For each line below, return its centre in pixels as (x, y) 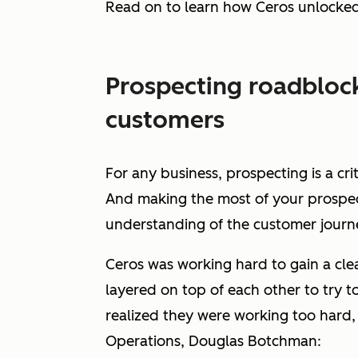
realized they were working (199, 315)
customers (165, 119)
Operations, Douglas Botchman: (213, 341)
